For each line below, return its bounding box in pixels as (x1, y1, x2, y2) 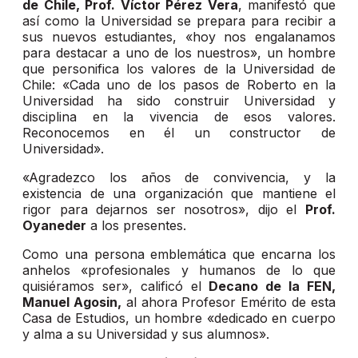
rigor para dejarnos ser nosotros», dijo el (22, 201, 305, 218)
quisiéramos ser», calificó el (22, 278, 209, 295)
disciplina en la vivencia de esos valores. (22, 109, 336, 125)
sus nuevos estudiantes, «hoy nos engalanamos (22, 29, 336, 46)
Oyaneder (22, 217, 86, 234)
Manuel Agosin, (22, 294, 121, 311)
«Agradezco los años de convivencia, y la (22, 169, 336, 186)
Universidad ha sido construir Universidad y (22, 93, 336, 109)
